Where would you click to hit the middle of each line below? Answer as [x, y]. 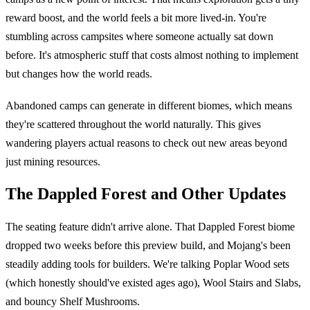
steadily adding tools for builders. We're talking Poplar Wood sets [147, 264]
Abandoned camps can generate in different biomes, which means [149, 105]
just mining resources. [53, 161]
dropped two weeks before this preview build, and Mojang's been [148, 245]
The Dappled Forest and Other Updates [146, 193]
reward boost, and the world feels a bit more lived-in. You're [136, 18]
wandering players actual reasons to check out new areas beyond [146, 143]
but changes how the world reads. [79, 74]
